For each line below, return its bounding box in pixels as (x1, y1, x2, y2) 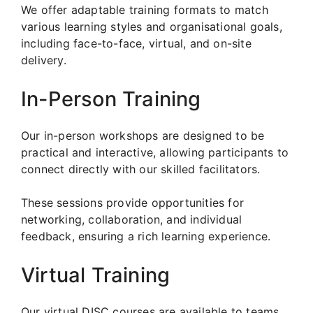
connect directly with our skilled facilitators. (21, 161, 261, 176)
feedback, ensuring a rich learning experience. (21, 228, 271, 243)
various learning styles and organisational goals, (21, 19, 282, 34)
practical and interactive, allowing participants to (21, 145, 289, 159)
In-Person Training (21, 86, 201, 111)
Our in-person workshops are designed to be (21, 128, 265, 143)
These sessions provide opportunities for (21, 195, 245, 210)
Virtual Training (21, 262, 170, 287)
